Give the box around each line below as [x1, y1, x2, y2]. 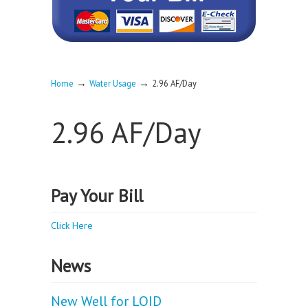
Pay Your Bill [51, 184, 143, 207]
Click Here [51, 219, 93, 232]
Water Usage [89, 78, 136, 89]
